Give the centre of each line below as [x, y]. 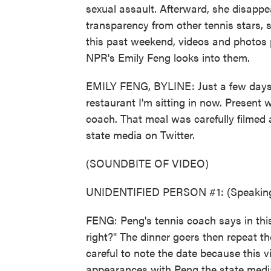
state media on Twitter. [140, 135]
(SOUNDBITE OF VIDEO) [147, 163]
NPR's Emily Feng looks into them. [168, 57]
